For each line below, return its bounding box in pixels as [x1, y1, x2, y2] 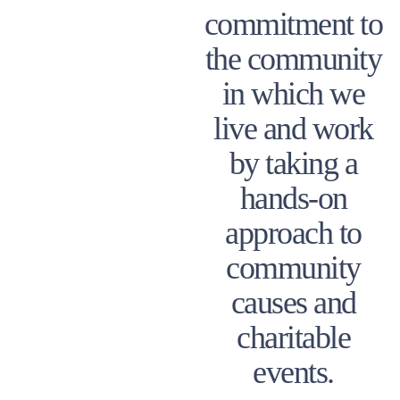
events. [253, 354, 334, 390]
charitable [237, 319, 350, 355]
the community [204, 40, 382, 77]
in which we [221, 75, 365, 112]
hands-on [239, 179, 347, 216]
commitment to [204, 5, 383, 42]
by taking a [229, 145, 358, 181]
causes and [230, 284, 356, 321]
